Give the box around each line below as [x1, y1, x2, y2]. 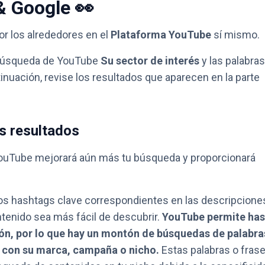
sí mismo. [211, 28, 260, 41]
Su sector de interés [101, 54, 199, 67]
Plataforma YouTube [111, 28, 211, 41]
